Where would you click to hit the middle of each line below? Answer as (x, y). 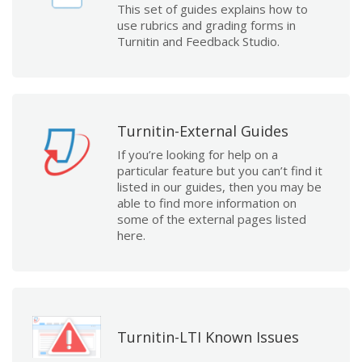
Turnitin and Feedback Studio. (198, 41)
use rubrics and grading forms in (206, 25)
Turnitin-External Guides (203, 131)
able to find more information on (207, 203)
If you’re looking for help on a (198, 154)
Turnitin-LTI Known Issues (208, 337)
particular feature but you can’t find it (220, 170)
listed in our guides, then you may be (219, 187)
